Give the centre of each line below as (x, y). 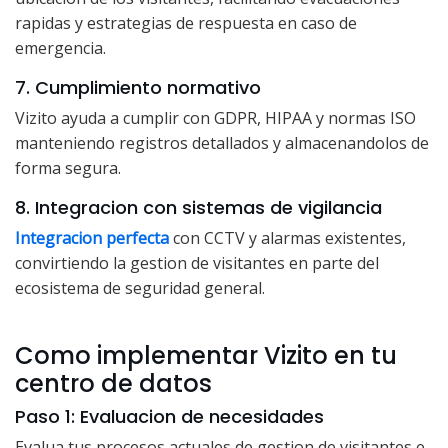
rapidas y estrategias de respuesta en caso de (186, 23)
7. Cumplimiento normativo (138, 88)
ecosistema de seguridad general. (140, 288)
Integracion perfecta (92, 238)
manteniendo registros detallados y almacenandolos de (222, 143)
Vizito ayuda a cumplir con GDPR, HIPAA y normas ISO (215, 118)
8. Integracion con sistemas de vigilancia (198, 208)
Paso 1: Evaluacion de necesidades (169, 417)
